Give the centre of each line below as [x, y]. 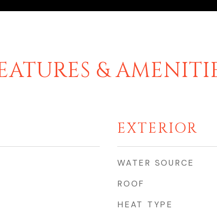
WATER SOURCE [156, 163]
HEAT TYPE [145, 204]
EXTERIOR [158, 129]
